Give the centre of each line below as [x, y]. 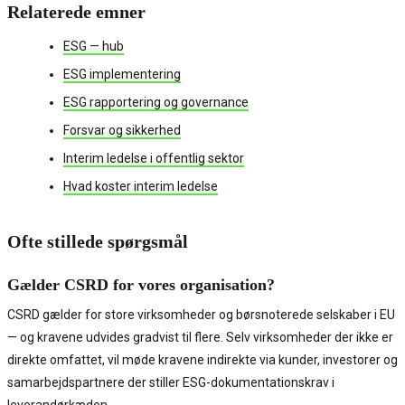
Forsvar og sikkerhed [122, 131]
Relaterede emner [76, 12]
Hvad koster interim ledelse [141, 187]
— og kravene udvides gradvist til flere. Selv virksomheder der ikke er [200, 338]
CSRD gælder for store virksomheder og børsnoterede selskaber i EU [201, 315]
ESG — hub [94, 47]
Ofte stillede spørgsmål [98, 242]
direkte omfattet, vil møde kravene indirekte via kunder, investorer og [202, 360]
